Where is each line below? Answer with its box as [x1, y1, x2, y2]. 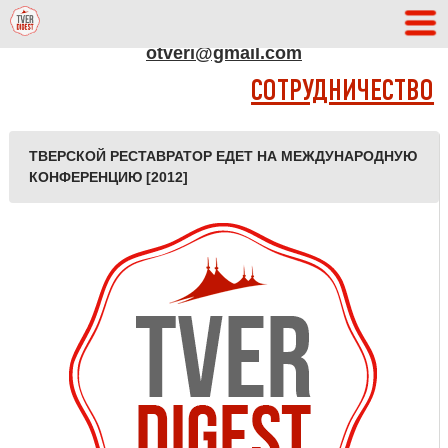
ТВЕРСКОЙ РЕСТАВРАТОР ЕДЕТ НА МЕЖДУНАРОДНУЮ [28, 148, 417, 164]
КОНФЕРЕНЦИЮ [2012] [28, 169, 188, 185]
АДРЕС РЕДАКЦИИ [163, 15, 285, 33]
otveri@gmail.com [145, 43, 302, 63]
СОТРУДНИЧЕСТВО [251, 79, 435, 106]
